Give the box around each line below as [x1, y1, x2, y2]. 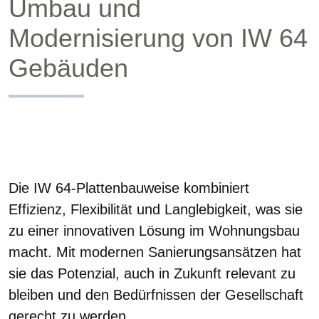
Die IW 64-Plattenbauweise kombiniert [9, 179, 249, 196]
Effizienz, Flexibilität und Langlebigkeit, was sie [9, 201, 303, 217]
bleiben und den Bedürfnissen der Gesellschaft [9, 286, 303, 303]
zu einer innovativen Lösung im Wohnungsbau [9, 222, 300, 239]
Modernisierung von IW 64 [9, 23, 308, 53]
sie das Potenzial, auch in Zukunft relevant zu [9, 265, 296, 281]
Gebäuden [9, 53, 128, 83]
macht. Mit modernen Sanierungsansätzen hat [9, 244, 301, 260]
